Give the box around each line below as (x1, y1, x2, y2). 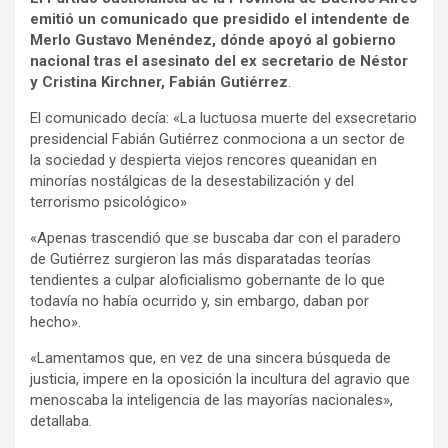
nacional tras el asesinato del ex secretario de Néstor (30, 51, 408, 70)
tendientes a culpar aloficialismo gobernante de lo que (30, 270, 385, 289)
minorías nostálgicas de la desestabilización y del (30, 171, 354, 190)
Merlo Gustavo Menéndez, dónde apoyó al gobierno (30, 30, 396, 49)
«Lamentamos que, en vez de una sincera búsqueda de (30, 348, 391, 367)
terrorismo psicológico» (30, 192, 187, 211)
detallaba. (30, 411, 92, 430)
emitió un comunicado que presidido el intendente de (30, 9, 410, 28)
